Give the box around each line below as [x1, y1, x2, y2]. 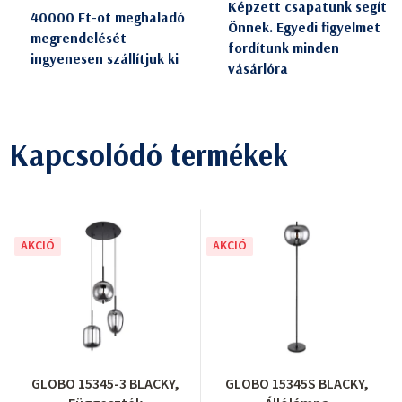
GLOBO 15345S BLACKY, [225, 373, 369, 394]
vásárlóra [228, 59, 288, 78]
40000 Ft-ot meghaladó [31, 7, 185, 26]
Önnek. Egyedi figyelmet [228, 18, 380, 37]
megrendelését [31, 28, 127, 47]
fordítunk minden [228, 39, 339, 57]
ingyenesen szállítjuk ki [31, 48, 179, 67]
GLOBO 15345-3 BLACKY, [31, 373, 179, 394]
